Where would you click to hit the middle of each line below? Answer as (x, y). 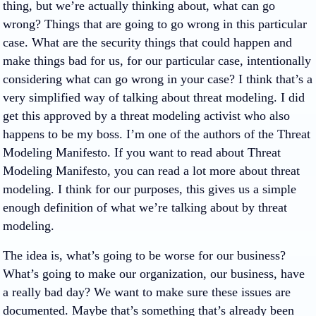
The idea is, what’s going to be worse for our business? (144, 255)
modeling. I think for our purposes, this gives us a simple (150, 189)
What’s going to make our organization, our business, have (154, 274)
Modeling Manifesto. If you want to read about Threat (142, 152)
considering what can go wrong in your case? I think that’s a (158, 79)
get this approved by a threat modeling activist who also (146, 116)
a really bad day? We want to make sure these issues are (147, 292)
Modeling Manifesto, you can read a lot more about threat (151, 171)
